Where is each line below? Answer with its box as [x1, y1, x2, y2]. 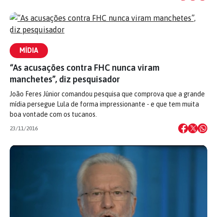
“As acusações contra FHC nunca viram [10, 62, 159, 73]
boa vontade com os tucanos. [10, 110, 97, 118]
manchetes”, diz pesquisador [10, 74, 120, 84]
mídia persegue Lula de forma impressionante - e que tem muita [10, 100, 199, 108]
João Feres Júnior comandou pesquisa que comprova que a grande [10, 90, 205, 98]
